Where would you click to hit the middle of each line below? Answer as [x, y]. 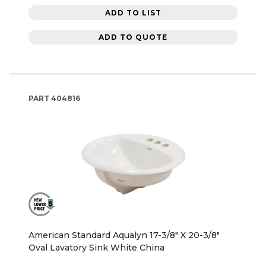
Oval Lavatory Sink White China [96, 248]
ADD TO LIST [133, 12]
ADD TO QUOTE [133, 37]
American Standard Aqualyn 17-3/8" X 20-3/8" [124, 235]
